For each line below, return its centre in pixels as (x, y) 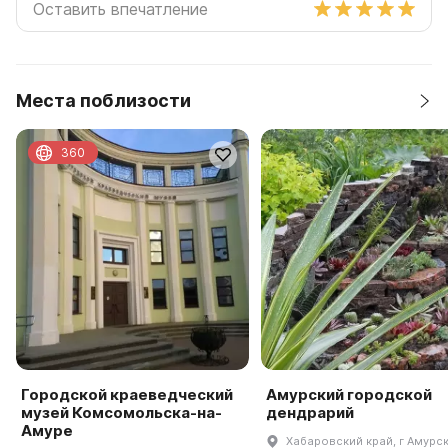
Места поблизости (103, 100)
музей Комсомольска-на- (121, 412)
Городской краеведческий (127, 394)
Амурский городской (348, 394)
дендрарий (309, 412)
